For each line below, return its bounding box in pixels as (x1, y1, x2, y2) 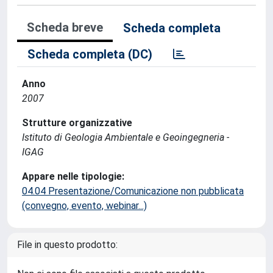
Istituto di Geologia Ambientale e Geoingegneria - (22, 132, 229, 143)
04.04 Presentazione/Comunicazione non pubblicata (22, 185, 244, 197)
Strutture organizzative (22, 117, 132, 129)
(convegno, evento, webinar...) (22, 200, 147, 211)
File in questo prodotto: (17, 239, 118, 250)
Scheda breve (27, 20, 103, 35)
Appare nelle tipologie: (22, 171, 124, 182)
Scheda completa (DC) (27, 47, 152, 62)
